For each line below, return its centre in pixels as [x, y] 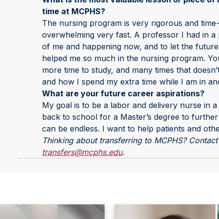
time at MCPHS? [73, 11]
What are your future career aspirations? [123, 93]
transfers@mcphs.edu [82, 152]
